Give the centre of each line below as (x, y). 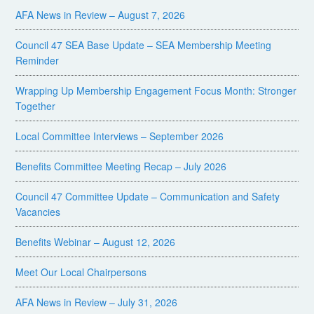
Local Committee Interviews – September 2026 (120, 136)
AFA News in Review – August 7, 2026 (101, 15)
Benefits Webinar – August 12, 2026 (96, 242)
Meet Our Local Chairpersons (81, 272)
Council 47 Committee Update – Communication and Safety (148, 197)
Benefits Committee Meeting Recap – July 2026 (121, 166)
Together (36, 106)
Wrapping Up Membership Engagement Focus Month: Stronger (156, 91)
